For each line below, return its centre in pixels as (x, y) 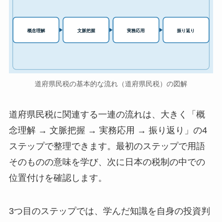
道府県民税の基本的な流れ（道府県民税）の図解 (111, 83)
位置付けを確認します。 (58, 178)
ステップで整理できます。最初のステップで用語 (107, 146)
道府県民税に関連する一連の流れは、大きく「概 (107, 114)
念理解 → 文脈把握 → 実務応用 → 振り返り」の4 (108, 130)
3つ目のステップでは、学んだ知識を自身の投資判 (109, 211)
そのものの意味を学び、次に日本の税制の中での (107, 162)
